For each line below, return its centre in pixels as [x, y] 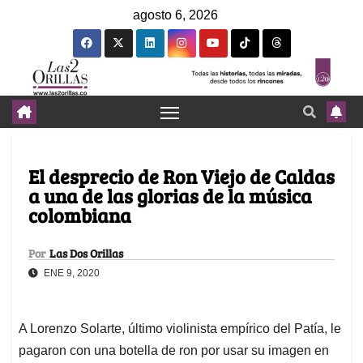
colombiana [80, 216]
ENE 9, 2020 [70, 273]
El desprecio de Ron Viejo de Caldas [181, 177]
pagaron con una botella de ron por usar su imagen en [174, 351]
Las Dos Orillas [86, 254]
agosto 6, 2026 [175, 15]
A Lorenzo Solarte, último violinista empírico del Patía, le [180, 329]
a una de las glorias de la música [170, 196]
